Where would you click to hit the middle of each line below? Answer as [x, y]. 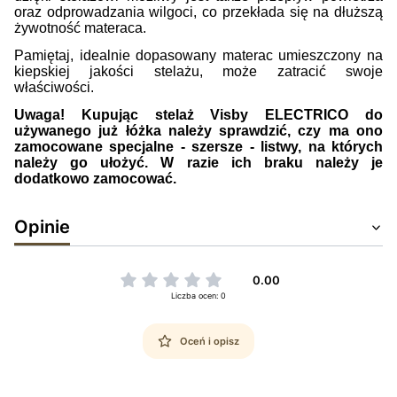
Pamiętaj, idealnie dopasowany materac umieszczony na [198, 56]
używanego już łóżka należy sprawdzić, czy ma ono [198, 131]
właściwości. [54, 88]
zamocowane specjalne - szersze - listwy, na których [198, 147]
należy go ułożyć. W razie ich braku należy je [198, 163]
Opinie [42, 226]
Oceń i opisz [209, 341]
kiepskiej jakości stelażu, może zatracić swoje [198, 72]
